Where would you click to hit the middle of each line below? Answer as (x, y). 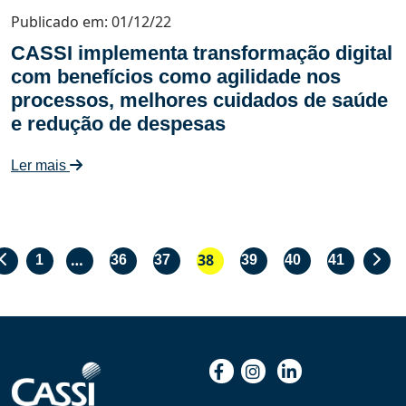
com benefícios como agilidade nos (176, 77)
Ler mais (40, 165)
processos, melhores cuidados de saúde (199, 100)
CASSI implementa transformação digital (202, 53)
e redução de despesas (118, 124)
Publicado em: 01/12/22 (91, 22)
